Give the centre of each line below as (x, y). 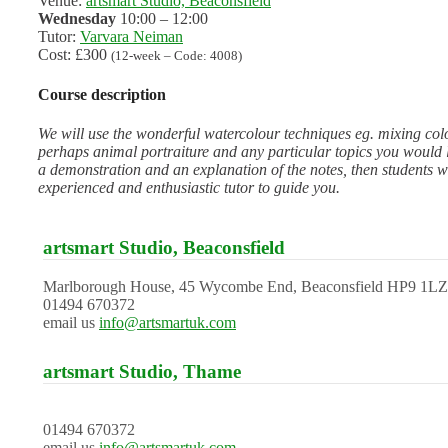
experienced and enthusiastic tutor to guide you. (189, 187)
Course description (102, 94)
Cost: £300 (74, 55)
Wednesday (77, 19)
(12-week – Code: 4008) (176, 56)
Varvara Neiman (131, 37)
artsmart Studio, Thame (142, 371)
